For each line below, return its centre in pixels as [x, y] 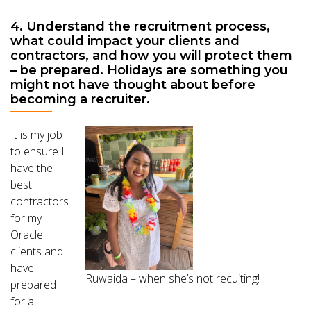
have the [32, 168]
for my [26, 218]
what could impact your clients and [125, 41]
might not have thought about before [133, 85]
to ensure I [37, 151]
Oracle [27, 235]
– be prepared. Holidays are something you [149, 70]
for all [24, 301]
